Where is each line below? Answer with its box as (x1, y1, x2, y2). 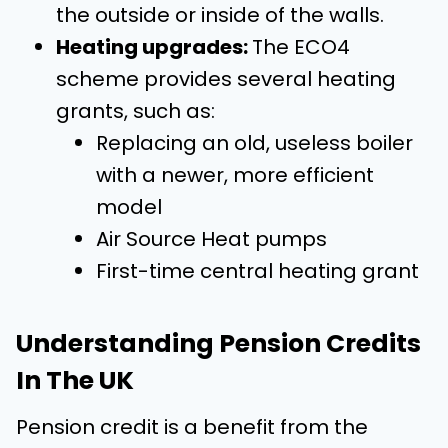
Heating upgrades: (56, 33, 252, 61)
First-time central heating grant (96, 257, 419, 285)
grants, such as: (56, 97, 215, 125)
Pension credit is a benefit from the (16, 413, 368, 441)
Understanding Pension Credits (16, 325, 421, 361)
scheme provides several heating (56, 65, 396, 93)
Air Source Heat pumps (96, 225, 327, 253)
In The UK (16, 362, 134, 398)
